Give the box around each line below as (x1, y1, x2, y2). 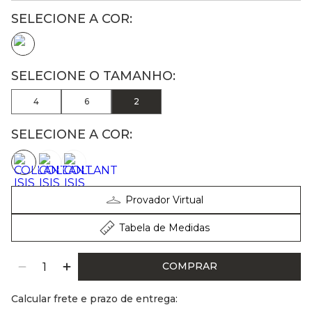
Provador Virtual (125, 194, 203, 207)
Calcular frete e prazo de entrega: (11, 292, 178, 306)
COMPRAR (162, 260, 217, 273)
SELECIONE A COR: (11, 127, 132, 143)
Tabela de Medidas (119, 221, 210, 235)
